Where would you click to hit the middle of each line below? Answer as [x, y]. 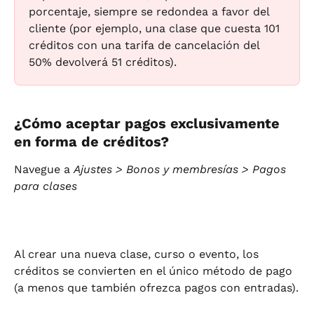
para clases [46, 186]
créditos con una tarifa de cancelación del [146, 46]
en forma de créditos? [91, 141]
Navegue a [44, 169]
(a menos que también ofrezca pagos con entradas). [156, 287]
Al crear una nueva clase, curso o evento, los [138, 254]
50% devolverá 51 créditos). [103, 62]
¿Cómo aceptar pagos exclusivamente [149, 123]
